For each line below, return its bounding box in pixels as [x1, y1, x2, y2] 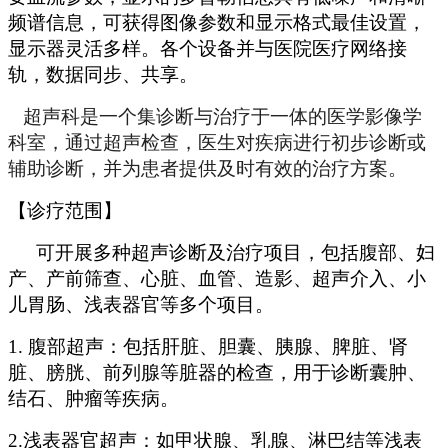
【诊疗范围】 [8, 200, 122, 222]
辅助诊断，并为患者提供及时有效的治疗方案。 [8, 158, 407, 180]
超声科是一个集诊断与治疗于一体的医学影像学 [23, 106, 422, 128]
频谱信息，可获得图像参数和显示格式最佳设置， [8, 12, 426, 34]
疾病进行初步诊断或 [255, 132, 426, 154]
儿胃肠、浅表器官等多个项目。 [8, 294, 274, 316]
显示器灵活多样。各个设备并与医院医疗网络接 [8, 38, 407, 60]
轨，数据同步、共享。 [8, 64, 198, 86]
